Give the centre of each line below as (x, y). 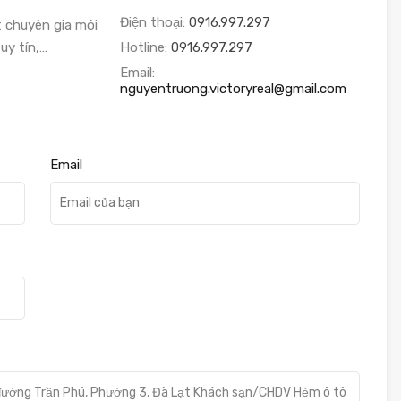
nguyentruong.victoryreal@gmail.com (233, 88)
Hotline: (145, 47)
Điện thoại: (154, 22)
